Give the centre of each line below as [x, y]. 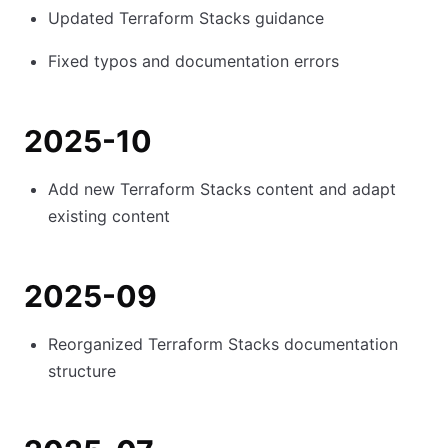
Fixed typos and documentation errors [193, 61]
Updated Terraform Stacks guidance [186, 18]
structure [82, 371]
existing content [109, 216]
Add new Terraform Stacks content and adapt [222, 189]
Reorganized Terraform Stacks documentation [223, 344]
